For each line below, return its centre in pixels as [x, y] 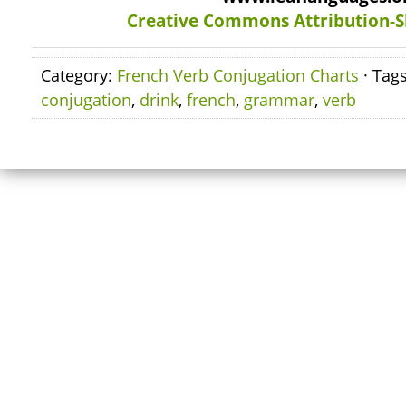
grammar [279, 100]
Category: [79, 75]
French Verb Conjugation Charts [238, 75]
